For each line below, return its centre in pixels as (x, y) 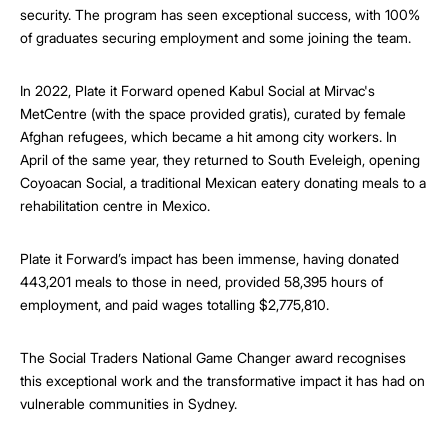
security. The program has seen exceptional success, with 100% (220, 14)
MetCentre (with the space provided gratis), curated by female (213, 113)
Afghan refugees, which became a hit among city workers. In (208, 136)
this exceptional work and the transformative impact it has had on (222, 380)
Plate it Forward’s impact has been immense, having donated (209, 258)
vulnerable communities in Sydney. (128, 403)
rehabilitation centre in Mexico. (115, 205)
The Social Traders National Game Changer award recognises (213, 357)
